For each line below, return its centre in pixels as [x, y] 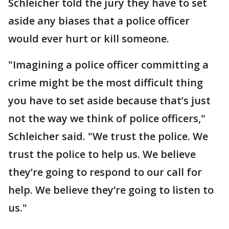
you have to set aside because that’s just [109, 100]
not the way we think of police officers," [107, 118]
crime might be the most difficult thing [106, 83]
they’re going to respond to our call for [105, 172]
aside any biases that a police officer [99, 21]
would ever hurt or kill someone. [90, 39]
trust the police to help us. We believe [102, 154]
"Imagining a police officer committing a [108, 65]
